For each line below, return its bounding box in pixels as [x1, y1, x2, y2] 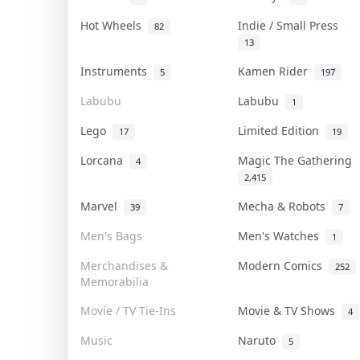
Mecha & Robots [238, 198, 332, 214]
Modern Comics [238, 257, 329, 273]
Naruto [238, 332, 282, 348]
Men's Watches [238, 227, 325, 243]
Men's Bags [80, 227, 142, 243]
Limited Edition [238, 122, 325, 138]
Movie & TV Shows [238, 302, 342, 318]
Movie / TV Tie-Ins [80, 302, 176, 318]
